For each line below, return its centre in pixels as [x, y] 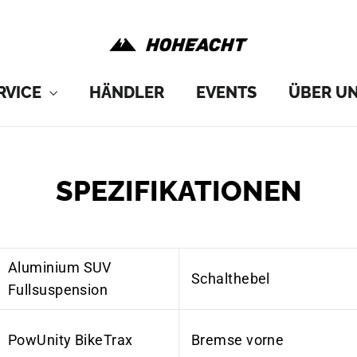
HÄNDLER [126, 92]
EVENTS [226, 92]
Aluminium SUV [60, 267]
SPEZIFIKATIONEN [178, 191]
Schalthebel [231, 279]
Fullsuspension [58, 290]
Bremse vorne [238, 340]
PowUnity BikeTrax [71, 340]
